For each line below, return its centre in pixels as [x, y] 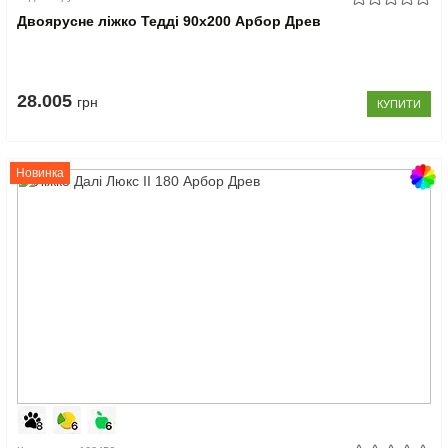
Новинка [40, 172]
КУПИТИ [398, 103]
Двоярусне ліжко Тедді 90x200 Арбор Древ [169, 20]
